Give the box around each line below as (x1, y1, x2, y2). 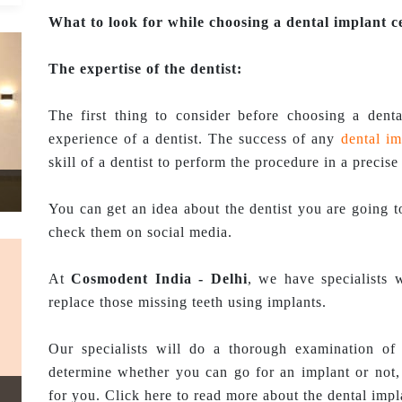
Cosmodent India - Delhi (71, 271, 248, 286)
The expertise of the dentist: (48, 61, 242, 76)
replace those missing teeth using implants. (48, 294, 327, 310)
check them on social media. (48, 224, 232, 240)
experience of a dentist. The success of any (48, 131, 341, 146)
